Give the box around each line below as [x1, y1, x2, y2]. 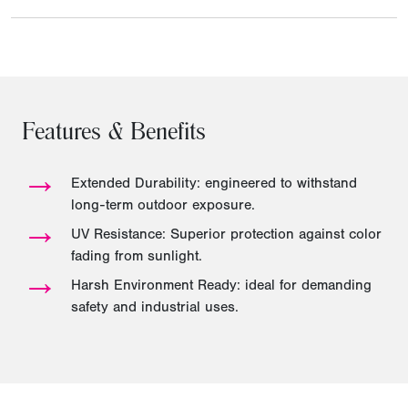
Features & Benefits [22, 122, 206, 148]
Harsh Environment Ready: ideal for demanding [71, 277, 372, 294]
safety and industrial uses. [71, 299, 239, 316]
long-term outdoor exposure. [71, 197, 255, 214]
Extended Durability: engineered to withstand [71, 175, 357, 192]
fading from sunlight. [71, 248, 202, 265]
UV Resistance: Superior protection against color [71, 226, 382, 243]
